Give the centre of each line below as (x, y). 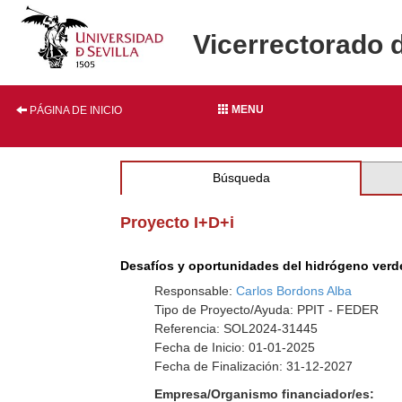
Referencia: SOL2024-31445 (236, 328)
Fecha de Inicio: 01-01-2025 (235, 347)
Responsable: (196, 291)
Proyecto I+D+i (178, 223)
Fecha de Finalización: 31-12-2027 (254, 366)
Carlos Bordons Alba (294, 291)
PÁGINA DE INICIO (74, 110)
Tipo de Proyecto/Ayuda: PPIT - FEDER (267, 310)
